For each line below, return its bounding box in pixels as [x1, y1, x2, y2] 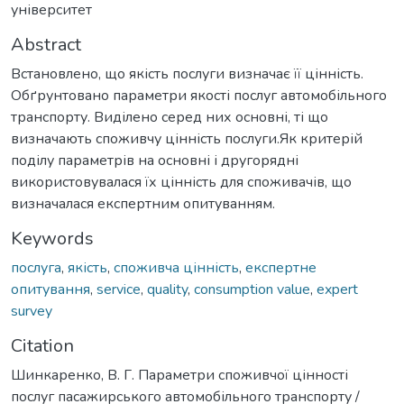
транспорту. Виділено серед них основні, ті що [11, 106, 328, 127]
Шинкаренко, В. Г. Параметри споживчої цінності [11, 364, 348, 385]
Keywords [11, 225, 94, 251]
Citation [11, 333, 74, 358]
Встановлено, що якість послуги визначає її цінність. [11, 63, 363, 84]
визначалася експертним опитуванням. [11, 193, 275, 214]
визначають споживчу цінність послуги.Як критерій [11, 128, 363, 149]
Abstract [11, 32, 81, 57]
